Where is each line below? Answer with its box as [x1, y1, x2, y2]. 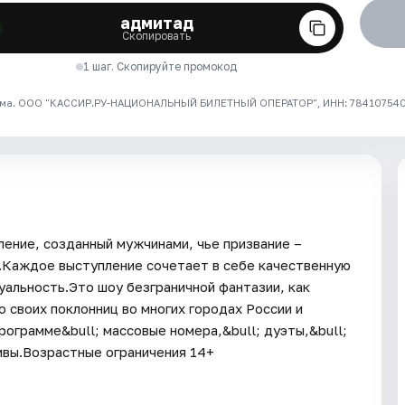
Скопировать [122, 28, 192, 42]
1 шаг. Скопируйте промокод [83, 59, 238, 73]
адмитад [119, 12, 193, 33]
